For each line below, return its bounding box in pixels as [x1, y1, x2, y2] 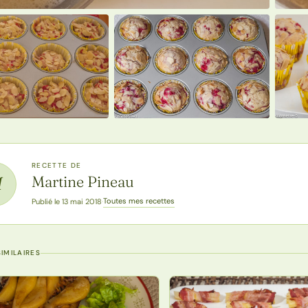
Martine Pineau [32, 172, 135, 192]
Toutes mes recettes [103, 196, 175, 206]
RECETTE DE [32, 161, 82, 170]
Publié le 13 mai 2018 [32, 196, 102, 206]
